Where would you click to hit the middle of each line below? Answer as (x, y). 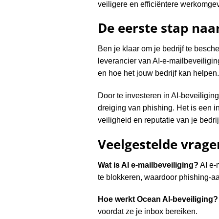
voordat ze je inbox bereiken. (147, 212)
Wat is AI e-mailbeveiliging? (148, 165)
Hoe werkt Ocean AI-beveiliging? (158, 199)
